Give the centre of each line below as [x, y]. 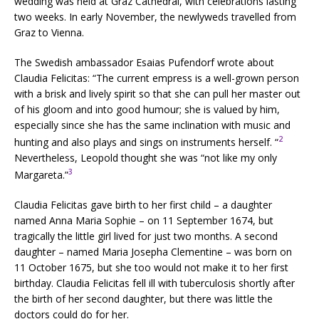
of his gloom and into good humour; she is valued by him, [147, 110]
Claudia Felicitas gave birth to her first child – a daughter [143, 204]
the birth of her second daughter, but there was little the [143, 298]
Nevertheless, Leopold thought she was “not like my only [146, 157]
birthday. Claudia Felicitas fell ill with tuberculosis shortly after [155, 283]
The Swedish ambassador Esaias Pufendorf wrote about [144, 63]
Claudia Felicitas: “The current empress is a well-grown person [157, 78]
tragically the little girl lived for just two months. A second [146, 236]
